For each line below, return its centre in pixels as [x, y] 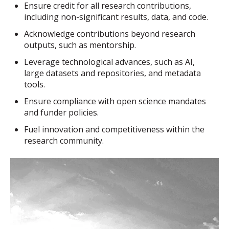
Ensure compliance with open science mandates [115, 101]
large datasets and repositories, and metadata [113, 73]
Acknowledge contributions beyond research [110, 33]
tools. [35, 84]
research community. [64, 141]
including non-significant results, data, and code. [116, 17]
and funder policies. [62, 113]
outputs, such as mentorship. [80, 45]
